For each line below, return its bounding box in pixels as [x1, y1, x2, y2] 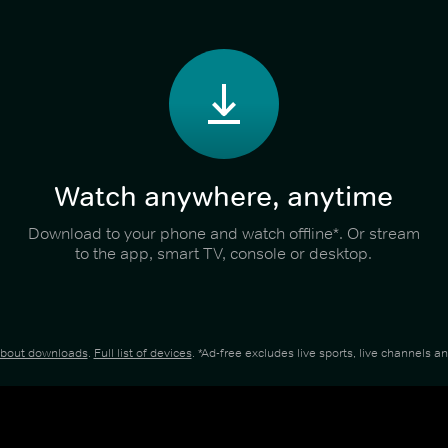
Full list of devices [93, 345, 192, 361]
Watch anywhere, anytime [54, 179, 394, 214]
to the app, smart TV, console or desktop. [75, 243, 373, 263]
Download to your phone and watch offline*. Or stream [27, 223, 420, 243]
